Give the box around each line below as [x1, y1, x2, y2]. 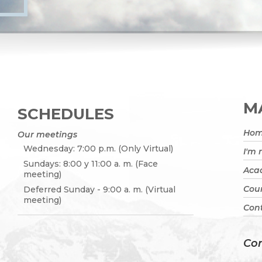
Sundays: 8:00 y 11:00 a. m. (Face [23, 158, 158, 169]
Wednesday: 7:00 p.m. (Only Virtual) [23, 143, 173, 154]
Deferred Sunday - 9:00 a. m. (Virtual [23, 184, 175, 195]
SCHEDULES [18, 104, 114, 123]
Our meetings [18, 129, 77, 140]
